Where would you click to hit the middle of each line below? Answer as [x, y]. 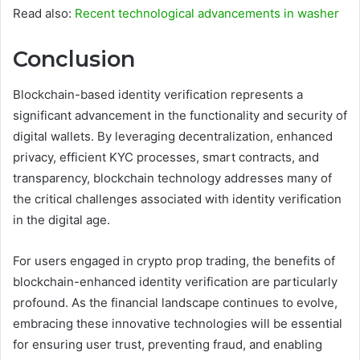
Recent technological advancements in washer [207, 13]
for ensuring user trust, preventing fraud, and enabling [168, 345]
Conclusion [74, 59]
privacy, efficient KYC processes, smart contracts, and [166, 157]
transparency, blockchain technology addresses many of [172, 178]
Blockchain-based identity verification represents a [158, 95]
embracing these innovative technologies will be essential [178, 324]
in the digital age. [61, 220]
